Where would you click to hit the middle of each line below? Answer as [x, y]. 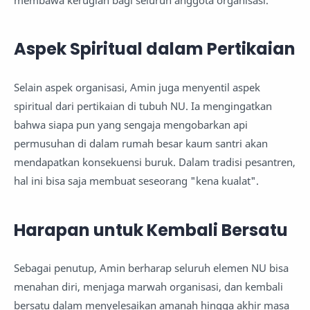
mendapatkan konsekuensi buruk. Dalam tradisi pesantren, [155, 162]
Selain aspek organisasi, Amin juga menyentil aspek [137, 87]
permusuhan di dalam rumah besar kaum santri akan [141, 143]
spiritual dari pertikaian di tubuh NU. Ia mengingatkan [143, 106]
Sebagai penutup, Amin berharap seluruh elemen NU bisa [151, 268]
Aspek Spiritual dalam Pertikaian [155, 49]
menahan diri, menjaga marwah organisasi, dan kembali [148, 287]
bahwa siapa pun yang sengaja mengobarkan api [131, 124]
